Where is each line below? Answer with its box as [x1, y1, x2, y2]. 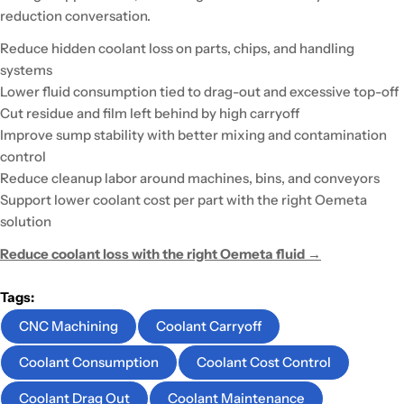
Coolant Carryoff [156, 317, 262, 335]
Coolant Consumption [19, 353, 159, 372]
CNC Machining [19, 317, 118, 335]
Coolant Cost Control [197, 353, 331, 372]
